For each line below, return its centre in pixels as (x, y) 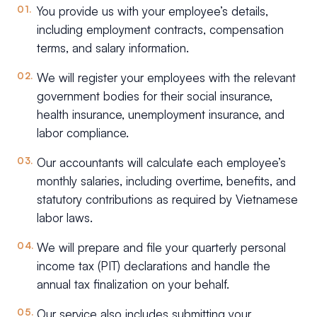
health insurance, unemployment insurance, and (161, 115)
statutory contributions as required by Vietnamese (167, 200)
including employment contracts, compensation (160, 30)
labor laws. (65, 218)
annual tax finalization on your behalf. (133, 284)
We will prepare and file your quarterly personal (161, 248)
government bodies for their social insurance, (155, 96)
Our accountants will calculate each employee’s (161, 163)
